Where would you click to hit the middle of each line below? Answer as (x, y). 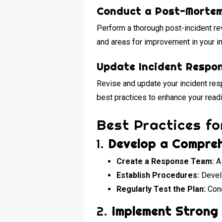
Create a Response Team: (166, 161)
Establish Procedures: (158, 175)
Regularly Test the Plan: (161, 189)
